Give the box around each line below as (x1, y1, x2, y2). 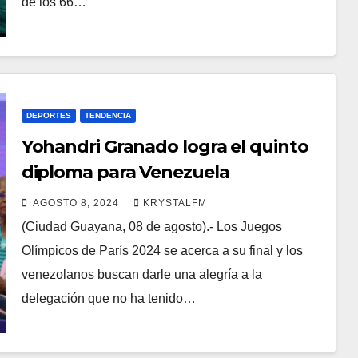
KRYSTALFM (142, 197, 207, 209)
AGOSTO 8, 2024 (32, 197, 122, 209)
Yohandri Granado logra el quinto (21, 136, 308, 157)
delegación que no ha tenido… (21, 292, 196, 305)
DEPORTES (26, 111, 71, 120)
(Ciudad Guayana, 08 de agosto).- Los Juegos (21, 220, 282, 233)
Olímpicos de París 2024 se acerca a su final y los (21, 244, 303, 257)
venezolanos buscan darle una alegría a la (21, 268, 262, 281)
